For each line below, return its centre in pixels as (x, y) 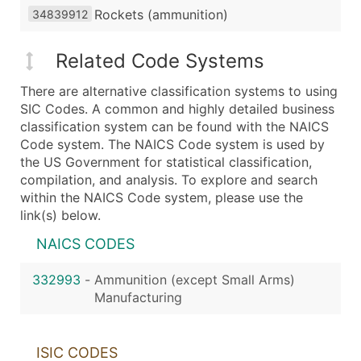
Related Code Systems (160, 61)
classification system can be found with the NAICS (174, 127)
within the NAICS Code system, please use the (162, 198)
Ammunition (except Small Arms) (195, 280)
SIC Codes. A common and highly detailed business (177, 109)
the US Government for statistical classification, (166, 162)
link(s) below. (60, 216)
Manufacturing (138, 298)
